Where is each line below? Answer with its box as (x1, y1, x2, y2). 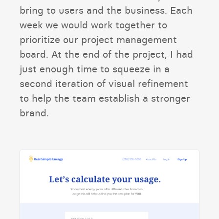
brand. (20, 106, 49, 119)
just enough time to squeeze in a (20, 62, 170, 75)
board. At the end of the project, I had (20, 47, 193, 60)
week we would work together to (20, 18, 167, 31)
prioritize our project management (20, 33, 177, 45)
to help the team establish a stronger (20, 91, 190, 104)
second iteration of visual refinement (20, 77, 188, 89)
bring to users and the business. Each (20, 3, 193, 16)
